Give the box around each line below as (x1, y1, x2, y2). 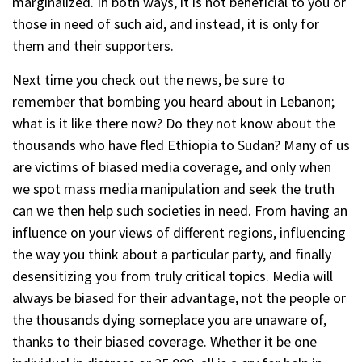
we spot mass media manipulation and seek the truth (12, 179, 335, 198)
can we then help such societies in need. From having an (12, 200, 347, 220)
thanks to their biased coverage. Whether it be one (12, 331, 317, 351)
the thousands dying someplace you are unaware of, (12, 309, 326, 329)
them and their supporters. (12, 36, 177, 55)
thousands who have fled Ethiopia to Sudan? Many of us (12, 135, 350, 154)
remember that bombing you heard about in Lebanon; (12, 91, 335, 111)
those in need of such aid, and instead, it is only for (12, 14, 319, 33)
